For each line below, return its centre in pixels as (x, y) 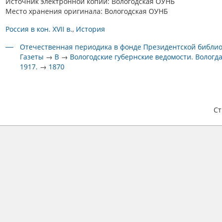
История (90, 29)
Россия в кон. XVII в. (39, 29)
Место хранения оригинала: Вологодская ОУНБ (87, 11)
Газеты (32, 57)
